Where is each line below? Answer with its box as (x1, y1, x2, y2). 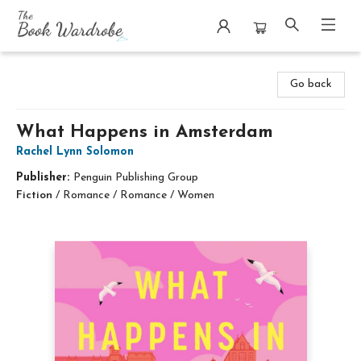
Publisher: (16, 172, 73, 184)
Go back (290, 78, 332, 90)
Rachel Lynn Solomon (16, 146, 134, 158)
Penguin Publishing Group (73, 172, 198, 184)
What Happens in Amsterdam (16, 123, 273, 142)
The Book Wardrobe (12, 60, 113, 73)
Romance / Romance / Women (63, 189, 214, 201)
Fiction (16, 189, 52, 201)
